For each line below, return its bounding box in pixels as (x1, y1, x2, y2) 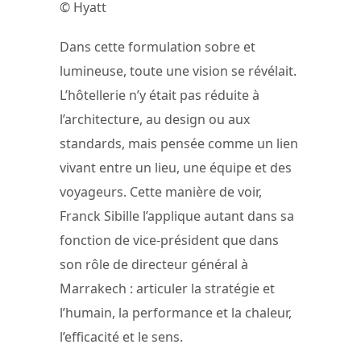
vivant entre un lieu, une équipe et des (60, 159, 292, 177)
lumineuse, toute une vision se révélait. (60, 62, 297, 81)
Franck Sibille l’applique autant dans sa (60, 207, 294, 226)
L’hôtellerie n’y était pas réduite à (60, 86, 259, 105)
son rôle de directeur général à (60, 255, 248, 274)
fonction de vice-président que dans (60, 231, 279, 250)
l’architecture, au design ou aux (60, 110, 250, 129)
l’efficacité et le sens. (60, 328, 183, 346)
